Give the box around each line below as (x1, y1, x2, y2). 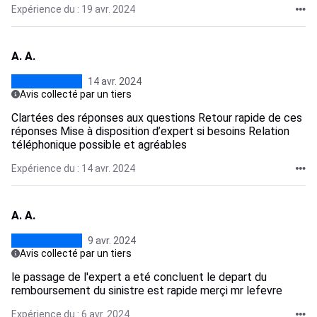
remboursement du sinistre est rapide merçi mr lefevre (11, 284, 282, 297)
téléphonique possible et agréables (11, 138, 187, 151)
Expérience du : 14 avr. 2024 (11, 163, 135, 174)
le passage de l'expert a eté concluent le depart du (11, 270, 267, 284)
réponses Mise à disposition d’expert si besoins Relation (11, 125, 289, 138)
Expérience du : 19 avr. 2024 (11, 4, 135, 15)
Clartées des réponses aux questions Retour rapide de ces (11, 111, 302, 125)
